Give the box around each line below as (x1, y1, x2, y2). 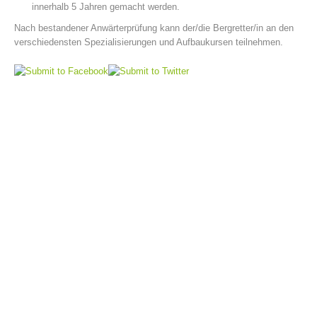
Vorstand (28, 182, 75, 196)
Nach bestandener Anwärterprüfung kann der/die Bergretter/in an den (14, 23, 294, 33)
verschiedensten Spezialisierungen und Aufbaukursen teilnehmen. (14, 37, 283, 47)
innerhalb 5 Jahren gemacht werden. (32, 1, 180, 12)
